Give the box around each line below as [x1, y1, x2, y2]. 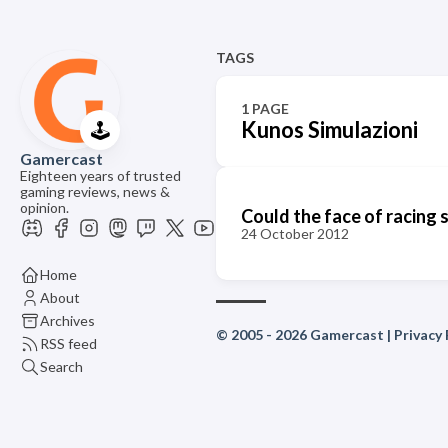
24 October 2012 [240, 224, 349, 242]
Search [40, 357, 83, 375]
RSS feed [40, 334, 97, 352]
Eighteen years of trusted [20, 167, 181, 184]
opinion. [20, 199, 69, 216]
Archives [40, 311, 95, 329]
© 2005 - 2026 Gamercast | [215, 326, 394, 343]
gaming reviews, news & [20, 183, 170, 200]
